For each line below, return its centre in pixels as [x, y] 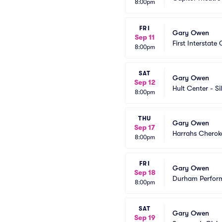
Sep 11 [145, 37]
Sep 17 [145, 127]
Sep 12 [145, 82]
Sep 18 [145, 172]
